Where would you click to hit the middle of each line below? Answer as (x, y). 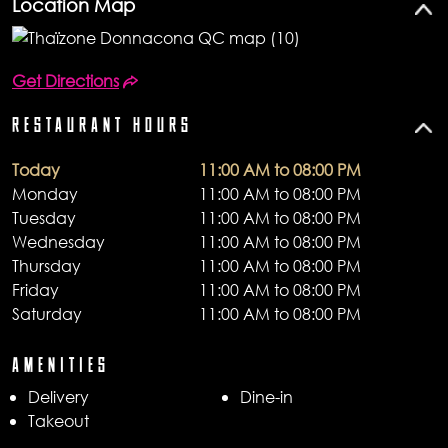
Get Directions (65, 80)
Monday (45, 193)
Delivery (58, 396)
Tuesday (44, 217)
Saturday (47, 313)
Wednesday (58, 241)
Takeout (58, 420)
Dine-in (266, 396)
